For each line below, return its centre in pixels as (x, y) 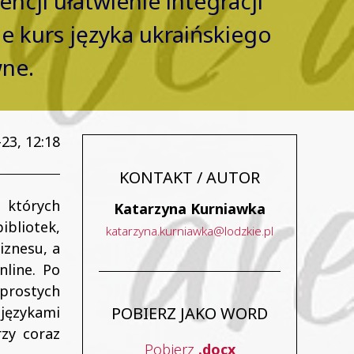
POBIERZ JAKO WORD (190, 313)
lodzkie (243, 231)
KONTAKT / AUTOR (190, 177)
